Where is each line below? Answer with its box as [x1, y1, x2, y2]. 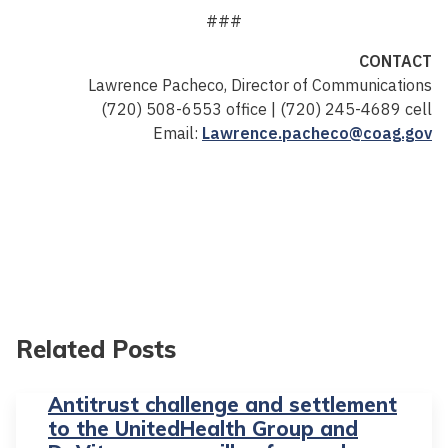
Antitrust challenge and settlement [48, 392, 397, 418]
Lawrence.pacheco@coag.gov [202, 123, 432, 144]
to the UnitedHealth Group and [48, 416, 358, 442]
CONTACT [359, 51, 432, 72]
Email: [153, 123, 202, 144]
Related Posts [16, 334, 176, 365]
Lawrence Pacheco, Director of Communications [88, 75, 432, 96]
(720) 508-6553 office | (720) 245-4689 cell [101, 99, 432, 120]
